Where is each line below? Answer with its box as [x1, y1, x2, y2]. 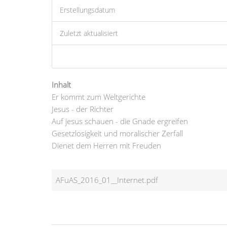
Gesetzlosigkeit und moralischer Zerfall [52, 128, 183, 138]
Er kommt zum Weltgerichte [52, 91, 145, 102]
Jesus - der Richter [52, 103, 113, 114]
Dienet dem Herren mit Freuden [52, 140, 161, 150]
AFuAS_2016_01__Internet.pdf [56, 174, 158, 185]
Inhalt [52, 79, 71, 90]
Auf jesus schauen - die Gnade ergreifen [52, 116, 188, 126]
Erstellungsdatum [60, 5, 115, 15]
